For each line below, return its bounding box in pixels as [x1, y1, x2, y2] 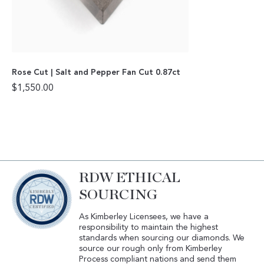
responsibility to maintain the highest [79, 223, 219, 232]
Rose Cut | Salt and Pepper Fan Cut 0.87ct [12, 68, 180, 77]
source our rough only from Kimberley [79, 245, 223, 253]
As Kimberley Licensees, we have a [79, 213, 209, 222]
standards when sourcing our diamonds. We [79, 234, 245, 243]
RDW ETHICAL [79, 171, 181, 186]
